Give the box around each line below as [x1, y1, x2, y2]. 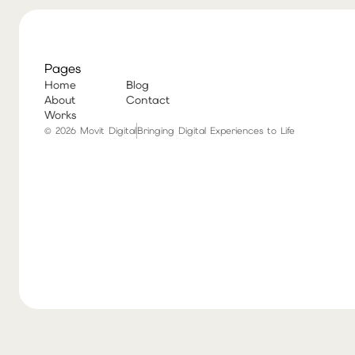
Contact [126, 92, 170, 107]
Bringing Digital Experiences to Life [137, 124, 295, 137]
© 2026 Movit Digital [44, 124, 136, 137]
